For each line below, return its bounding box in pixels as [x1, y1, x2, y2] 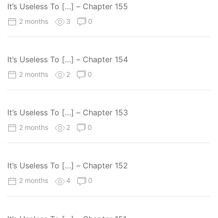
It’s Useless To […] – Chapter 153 [7, 108, 128, 118]
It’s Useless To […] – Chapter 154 [7, 54, 128, 65]
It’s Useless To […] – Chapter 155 [7, 1, 128, 11]
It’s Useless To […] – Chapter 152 [7, 161, 128, 171]
